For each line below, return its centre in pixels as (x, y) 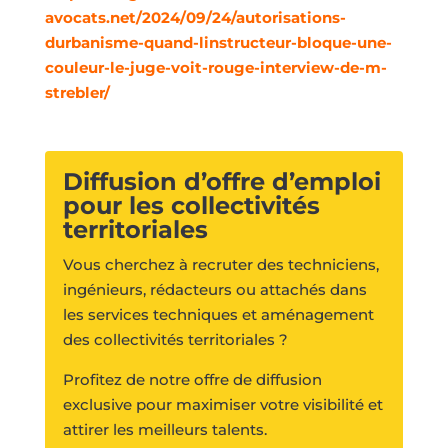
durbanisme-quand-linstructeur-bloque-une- (218, 42)
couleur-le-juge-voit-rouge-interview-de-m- (215, 67)
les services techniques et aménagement (218, 315)
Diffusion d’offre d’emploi (221, 182)
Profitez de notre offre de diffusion (192, 380)
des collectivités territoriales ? (175, 340)
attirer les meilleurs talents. (164, 430)
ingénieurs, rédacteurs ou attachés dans (214, 290)
